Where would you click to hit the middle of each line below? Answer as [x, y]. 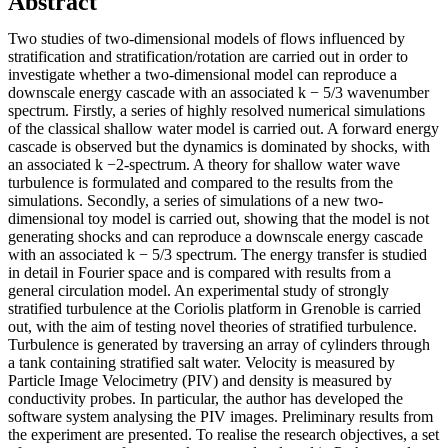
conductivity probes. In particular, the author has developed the [205, 398]
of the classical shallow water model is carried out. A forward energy [223, 128]
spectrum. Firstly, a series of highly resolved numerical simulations [216, 110]
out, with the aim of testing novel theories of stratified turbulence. [212, 326]
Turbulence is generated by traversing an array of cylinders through [219, 344]
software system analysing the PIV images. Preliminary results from [220, 416]
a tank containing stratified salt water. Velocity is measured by [201, 362]
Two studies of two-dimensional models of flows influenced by [206, 38]
